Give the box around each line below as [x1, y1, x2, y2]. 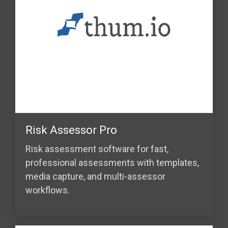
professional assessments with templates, [25, 157, 199, 168]
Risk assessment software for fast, [25, 143, 168, 154]
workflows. [25, 184, 70, 195]
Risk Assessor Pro [25, 123, 117, 136]
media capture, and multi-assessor [25, 170, 165, 182]
